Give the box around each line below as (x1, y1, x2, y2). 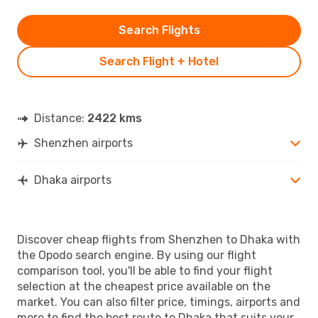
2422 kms (87, 111, 142, 125)
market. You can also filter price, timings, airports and (17, 295, 300, 309)
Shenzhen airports (34, 136, 133, 150)
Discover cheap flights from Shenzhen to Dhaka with (17, 232, 300, 246)
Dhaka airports (34, 172, 111, 187)
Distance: (34, 111, 87, 125)
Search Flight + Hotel (99, 54, 219, 68)
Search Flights (118, 23, 200, 37)
